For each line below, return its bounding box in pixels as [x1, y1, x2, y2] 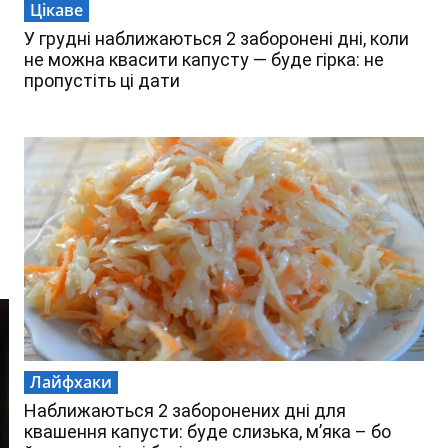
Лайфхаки [30, 371, 112, 394]
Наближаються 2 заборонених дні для [24, 400, 346, 422]
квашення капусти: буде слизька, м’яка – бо [24, 421, 391, 443]
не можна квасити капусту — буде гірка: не [24, 49, 384, 71]
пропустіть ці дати [24, 70, 180, 92]
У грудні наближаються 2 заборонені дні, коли [24, 28, 409, 50]
